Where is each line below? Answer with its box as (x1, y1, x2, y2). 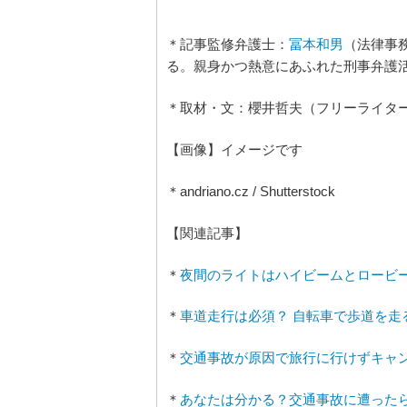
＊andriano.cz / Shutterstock (166, 184, 335, 199)
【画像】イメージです (166, 142, 303, 157)
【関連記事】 (166, 225, 248, 241)
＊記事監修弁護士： (166, 36, 289, 52)
